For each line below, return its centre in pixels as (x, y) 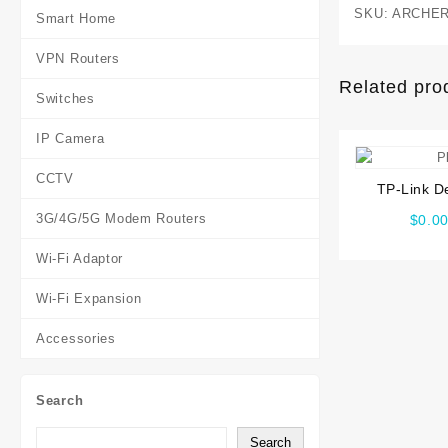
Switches (65, 98)
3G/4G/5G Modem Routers (121, 218)
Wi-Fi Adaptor (80, 258)
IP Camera (70, 138)
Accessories (76, 338)
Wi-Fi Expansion (89, 298)
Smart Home (76, 18)
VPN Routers (78, 58)
